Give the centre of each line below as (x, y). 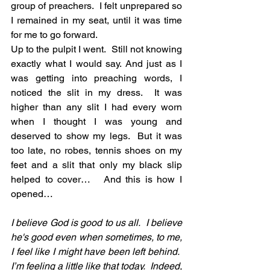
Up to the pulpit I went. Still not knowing (96, 49)
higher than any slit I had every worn (96, 107)
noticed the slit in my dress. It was (96, 93)
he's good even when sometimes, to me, (96, 237)
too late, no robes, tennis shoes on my (96, 151)
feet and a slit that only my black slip (96, 165)
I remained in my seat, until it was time (96, 20)
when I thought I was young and (96, 122)
